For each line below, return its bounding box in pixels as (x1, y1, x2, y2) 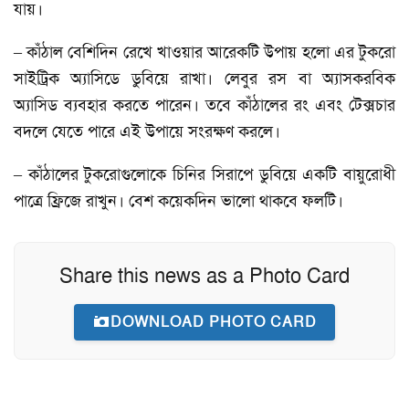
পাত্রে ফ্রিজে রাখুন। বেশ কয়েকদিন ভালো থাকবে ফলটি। (14, 189, 343, 212)
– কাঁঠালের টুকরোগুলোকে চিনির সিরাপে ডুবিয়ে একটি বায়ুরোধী (14, 163, 395, 185)
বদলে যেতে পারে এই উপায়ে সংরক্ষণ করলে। (14, 120, 280, 142)
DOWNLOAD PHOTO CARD (110, 311, 317, 331)
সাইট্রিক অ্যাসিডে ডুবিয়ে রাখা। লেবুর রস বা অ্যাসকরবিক (14, 67, 395, 89)
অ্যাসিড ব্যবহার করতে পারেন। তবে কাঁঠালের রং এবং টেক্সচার (14, 93, 395, 116)
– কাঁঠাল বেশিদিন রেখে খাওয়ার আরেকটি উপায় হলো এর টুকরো (14, 40, 395, 63)
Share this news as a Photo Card (59, 262, 350, 288)
